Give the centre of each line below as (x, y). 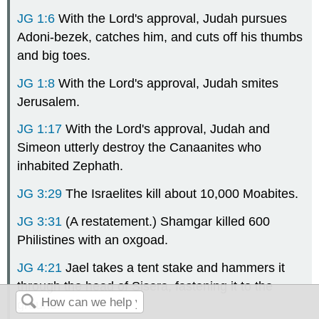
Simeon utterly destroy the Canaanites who (140, 148)
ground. (39, 304)
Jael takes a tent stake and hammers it (174, 267)
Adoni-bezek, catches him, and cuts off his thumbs (160, 37)
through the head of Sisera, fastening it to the (145, 286)
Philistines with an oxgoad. (93, 240)
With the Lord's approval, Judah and (166, 129)
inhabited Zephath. (70, 166)
